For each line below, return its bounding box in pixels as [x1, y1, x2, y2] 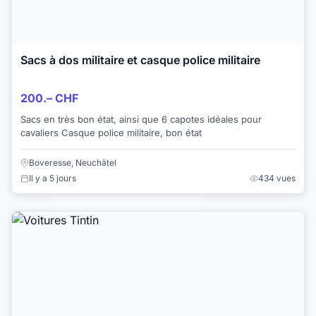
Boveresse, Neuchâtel [29, 157, 116, 168]
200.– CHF [20, 90, 78, 105]
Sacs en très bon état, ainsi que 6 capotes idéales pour [20, 113, 262, 125]
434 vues [258, 172, 296, 183]
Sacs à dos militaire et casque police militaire [20, 53, 260, 68]
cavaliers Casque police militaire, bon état [20, 126, 202, 138]
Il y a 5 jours [29, 172, 76, 183]
